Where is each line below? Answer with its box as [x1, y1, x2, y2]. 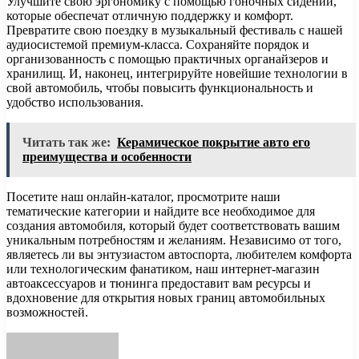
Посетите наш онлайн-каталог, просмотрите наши [6, 190, 280, 204]
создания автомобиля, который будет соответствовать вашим [6, 219, 340, 233]
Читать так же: [22, 135, 111, 150]
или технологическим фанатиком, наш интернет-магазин [6, 262, 320, 276]
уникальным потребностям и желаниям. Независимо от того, [6, 233, 341, 248]
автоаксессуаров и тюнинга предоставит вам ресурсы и [6, 276, 311, 291]
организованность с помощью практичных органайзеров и [6, 52, 329, 67]
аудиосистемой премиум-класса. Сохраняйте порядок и [6, 38, 309, 52]
